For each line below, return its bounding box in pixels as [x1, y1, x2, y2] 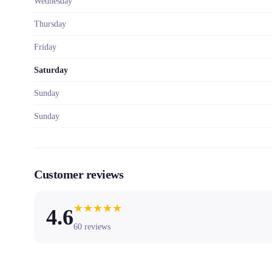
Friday [34, 42, 56, 52]
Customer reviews [34, 168, 123, 181]
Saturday [34, 66, 68, 75]
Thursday [34, 19, 66, 29]
